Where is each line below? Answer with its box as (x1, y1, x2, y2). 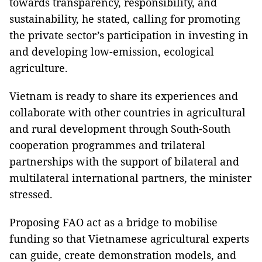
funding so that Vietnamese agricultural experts (9, 232, 249, 246)
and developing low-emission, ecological (9, 44, 214, 59)
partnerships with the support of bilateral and (9, 154, 239, 169)
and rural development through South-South (9, 122, 230, 136)
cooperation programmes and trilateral (9, 138, 205, 153)
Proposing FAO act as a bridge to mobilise (9, 215, 218, 230)
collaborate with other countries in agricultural (9, 105, 246, 120)
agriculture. (9, 61, 68, 75)
